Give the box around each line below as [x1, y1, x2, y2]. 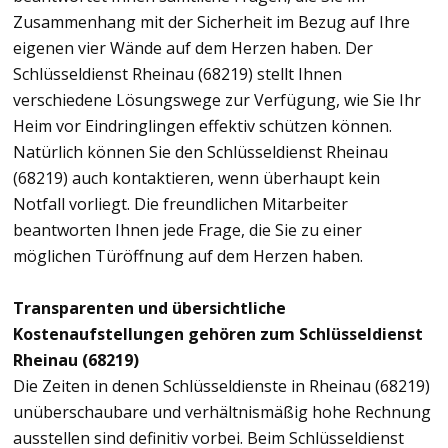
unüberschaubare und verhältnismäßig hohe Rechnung [13, 400, 431, 423]
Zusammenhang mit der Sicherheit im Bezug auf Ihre [13, 10, 410, 33]
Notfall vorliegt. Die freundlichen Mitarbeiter [13, 192, 348, 215]
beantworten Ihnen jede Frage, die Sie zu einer [13, 218, 362, 241]
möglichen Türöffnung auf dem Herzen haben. [13, 244, 363, 267]
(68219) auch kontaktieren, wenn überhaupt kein [13, 166, 380, 189]
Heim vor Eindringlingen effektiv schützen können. [13, 114, 392, 137]
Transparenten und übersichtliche [13, 296, 286, 319]
